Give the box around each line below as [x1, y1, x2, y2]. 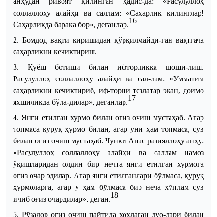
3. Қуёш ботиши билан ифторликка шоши [13, 62, 186, 71]
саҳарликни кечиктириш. [13, 47, 97, 56]
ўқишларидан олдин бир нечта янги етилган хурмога [13, 159, 204, 168]
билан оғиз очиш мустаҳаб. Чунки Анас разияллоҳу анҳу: [13, 136, 204, 145]
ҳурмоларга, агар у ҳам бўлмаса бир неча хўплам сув [13, 183, 204, 191]
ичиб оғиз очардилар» [13, 194, 86, 203]
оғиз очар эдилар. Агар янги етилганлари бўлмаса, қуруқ [13, 171, 204, 180]
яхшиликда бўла [13, 97, 67, 106]
